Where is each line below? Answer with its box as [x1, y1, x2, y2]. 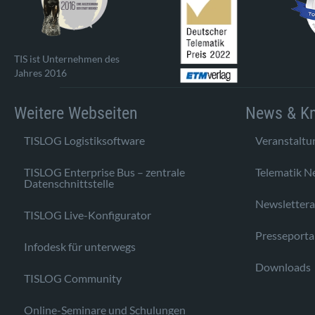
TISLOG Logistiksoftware [24, 133, 145, 147]
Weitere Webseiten [14, 103, 138, 123]
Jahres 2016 [14, 66, 67, 79]
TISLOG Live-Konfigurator [24, 207, 151, 221]
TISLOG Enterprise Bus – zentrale [24, 165, 185, 179]
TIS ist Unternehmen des [14, 52, 120, 65]
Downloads [255, 259, 311, 274]
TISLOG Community [24, 271, 122, 285]
